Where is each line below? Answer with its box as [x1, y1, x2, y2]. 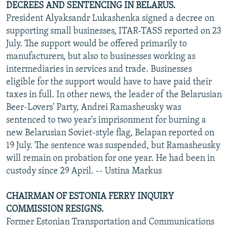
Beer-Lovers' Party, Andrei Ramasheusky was [6, 102, 181, 112]
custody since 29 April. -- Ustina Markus [6, 166, 162, 176]
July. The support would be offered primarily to [6, 39, 187, 49]
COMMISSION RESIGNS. [6, 204, 104, 214]
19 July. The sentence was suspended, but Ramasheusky [6, 140, 220, 151]
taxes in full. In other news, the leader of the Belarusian [6, 90, 222, 100]
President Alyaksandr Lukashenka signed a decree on [6, 13, 214, 23]
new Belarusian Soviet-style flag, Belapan [6, 128, 166, 138]
